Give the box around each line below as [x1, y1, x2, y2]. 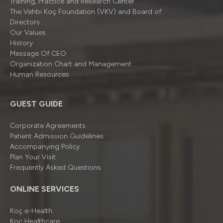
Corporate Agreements [10, 121, 86, 130]
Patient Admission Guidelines [10, 132, 104, 140]
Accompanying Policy [10, 142, 80, 151]
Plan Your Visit [10, 153, 56, 161]
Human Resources [10, 70, 69, 79]
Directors [10, 18, 40, 26]
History [10, 39, 33, 47]
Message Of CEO [10, 49, 66, 58]
